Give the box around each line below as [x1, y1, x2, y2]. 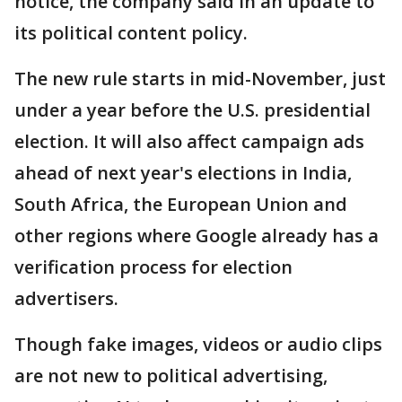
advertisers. [14, 286, 118, 310]
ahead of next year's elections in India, [14, 161, 352, 185]
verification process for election [14, 255, 293, 279]
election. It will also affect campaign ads [14, 129, 364, 153]
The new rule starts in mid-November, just [14, 66, 386, 91]
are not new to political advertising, [14, 363, 328, 388]
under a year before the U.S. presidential [14, 98, 371, 122]
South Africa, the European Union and [14, 192, 347, 216]
